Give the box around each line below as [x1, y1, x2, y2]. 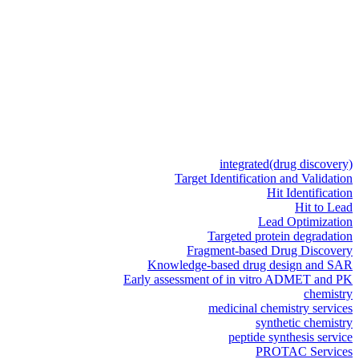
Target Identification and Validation [175, 171, 353, 186]
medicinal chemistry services [208, 301, 353, 316]
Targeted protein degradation [208, 229, 353, 244]
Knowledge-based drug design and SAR [147, 258, 353, 272]
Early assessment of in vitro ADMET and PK [123, 272, 353, 287]
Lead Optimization [258, 215, 353, 229]
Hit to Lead [295, 200, 353, 215]
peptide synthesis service [228, 330, 353, 345]
